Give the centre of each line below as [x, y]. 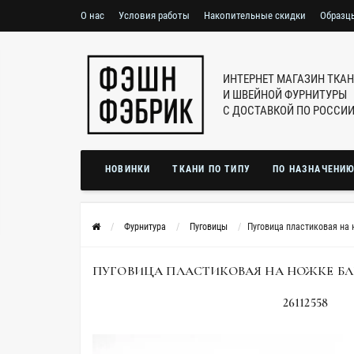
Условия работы [154, 15]
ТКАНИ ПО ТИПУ [212, 169]
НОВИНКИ [128, 169]
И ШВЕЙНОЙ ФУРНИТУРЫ [285, 95]
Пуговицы [209, 227]
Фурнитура [145, 227]
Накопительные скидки [255, 15]
